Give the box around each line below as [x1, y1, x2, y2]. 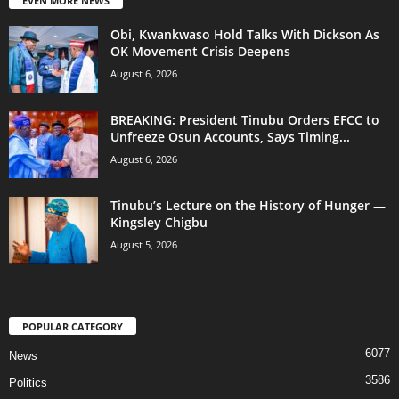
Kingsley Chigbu [110, 213, 208, 231]
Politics [9, 376, 47, 390]
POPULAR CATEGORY [22, 320, 123, 334]
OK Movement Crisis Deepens [110, 42, 290, 60]
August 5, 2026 [110, 237, 177, 251]
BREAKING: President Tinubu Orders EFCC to [110, 110, 379, 128]
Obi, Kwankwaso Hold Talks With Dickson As [110, 25, 379, 43]
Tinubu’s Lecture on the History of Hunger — [110, 196, 386, 214]
